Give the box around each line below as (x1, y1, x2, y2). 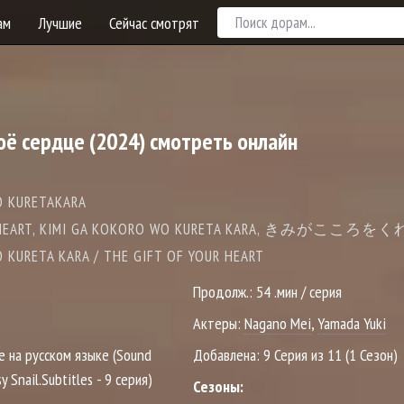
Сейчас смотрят (109, 12, 199, 33)
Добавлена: (193, 344, 263, 365)
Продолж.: (193, 281, 256, 302)
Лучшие (38, 12, 82, 33)
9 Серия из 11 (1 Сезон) (263, 344, 398, 365)
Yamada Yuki (317, 313, 386, 334)
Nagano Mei (244, 313, 311, 334)
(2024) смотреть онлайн (85, 126, 298, 156)
